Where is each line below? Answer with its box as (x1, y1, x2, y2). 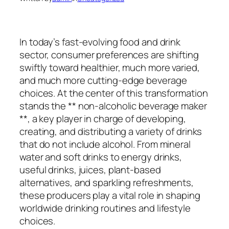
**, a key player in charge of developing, (19, 111, 186, 125)
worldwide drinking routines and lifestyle (19, 201, 191, 215)
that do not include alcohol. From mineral (19, 137, 191, 151)
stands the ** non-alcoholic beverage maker (19, 99, 207, 112)
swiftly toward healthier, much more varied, (19, 60, 200, 74)
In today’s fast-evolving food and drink (19, 35, 181, 49)
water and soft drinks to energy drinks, (19, 150, 182, 164)
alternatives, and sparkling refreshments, (19, 175, 194, 189)
